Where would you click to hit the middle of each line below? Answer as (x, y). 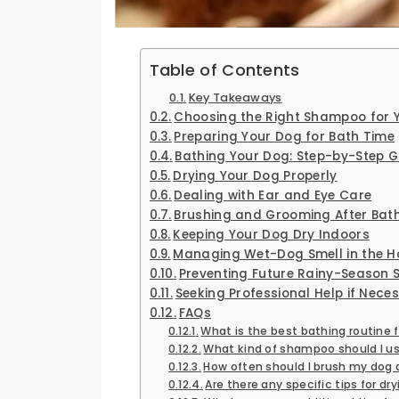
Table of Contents (224, 69)
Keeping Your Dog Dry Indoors (271, 234)
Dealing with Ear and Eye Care (273, 195)
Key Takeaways (235, 97)
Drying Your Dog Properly (255, 175)
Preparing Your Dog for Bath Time (285, 136)
